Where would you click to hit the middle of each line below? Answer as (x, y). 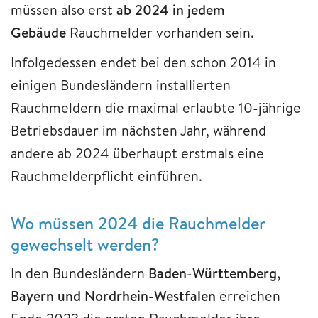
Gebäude (40, 32)
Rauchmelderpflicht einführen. (108, 175)
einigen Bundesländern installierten (121, 84)
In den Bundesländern (79, 273)
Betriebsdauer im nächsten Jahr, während (138, 130)
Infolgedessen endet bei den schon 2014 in (143, 62)
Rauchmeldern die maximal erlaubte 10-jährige (156, 107)
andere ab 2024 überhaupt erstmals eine (137, 153)
